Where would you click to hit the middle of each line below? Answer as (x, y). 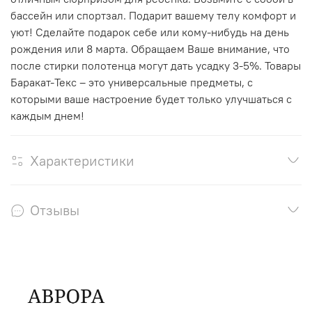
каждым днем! (47, 115)
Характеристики (82, 160)
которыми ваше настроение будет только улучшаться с (151, 99)
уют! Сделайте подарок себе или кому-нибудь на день (150, 32)
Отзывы (55, 210)
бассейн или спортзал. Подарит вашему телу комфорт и (153, 15)
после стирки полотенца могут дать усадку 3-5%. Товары (156, 65)
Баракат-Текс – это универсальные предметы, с (132, 82)
